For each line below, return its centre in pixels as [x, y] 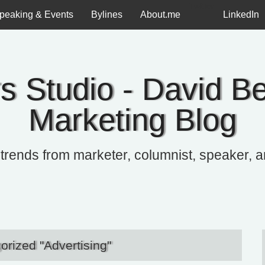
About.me [160, 14]
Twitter [202, 6]
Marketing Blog [132, 120]
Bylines [107, 14]
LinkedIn [241, 14]
